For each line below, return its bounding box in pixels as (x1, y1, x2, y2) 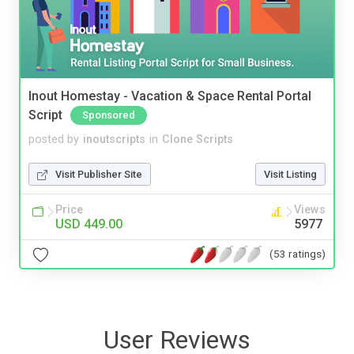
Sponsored (82, 109, 135, 122)
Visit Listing (264, 168, 317, 181)
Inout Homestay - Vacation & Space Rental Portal (28, 88, 311, 104)
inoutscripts (83, 133, 145, 147)
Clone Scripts (162, 133, 233, 147)
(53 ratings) (269, 247, 326, 260)
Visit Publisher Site (55, 168, 142, 181)
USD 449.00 (55, 217, 122, 232)
